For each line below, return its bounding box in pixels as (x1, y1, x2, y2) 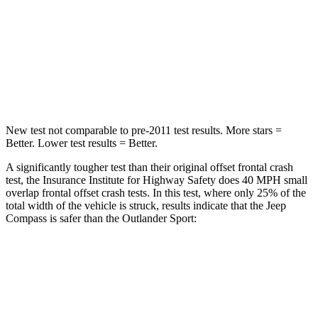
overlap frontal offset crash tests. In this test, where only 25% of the (6, 186, 306, 199)
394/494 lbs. (210, 79, 258, 89)
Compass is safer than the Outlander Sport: (6, 212, 197, 224)
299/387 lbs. (141, 79, 189, 89)
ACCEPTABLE (236, 290, 295, 301)
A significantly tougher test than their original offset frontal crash (6, 160, 293, 173)
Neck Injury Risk (57, 46, 122, 57)
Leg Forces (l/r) (60, 79, 119, 89)
